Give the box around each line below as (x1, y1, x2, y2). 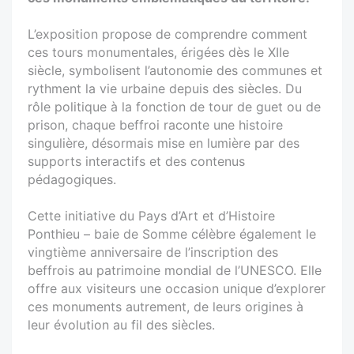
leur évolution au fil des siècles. (28, 316, 215, 333)
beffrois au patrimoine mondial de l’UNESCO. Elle (28, 262, 322, 278)
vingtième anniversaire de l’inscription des (28, 243, 278, 260)
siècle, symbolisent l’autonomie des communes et (28, 62, 322, 78)
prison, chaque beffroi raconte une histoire (28, 116, 283, 133)
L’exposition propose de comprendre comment (28, 25, 307, 42)
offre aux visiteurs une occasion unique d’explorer (28, 280, 326, 296)
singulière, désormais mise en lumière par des (28, 134, 299, 151)
